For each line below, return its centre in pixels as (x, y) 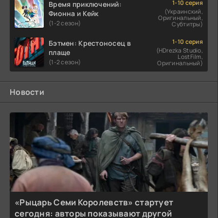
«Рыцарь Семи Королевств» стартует (94, 202)
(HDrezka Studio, (179, 50)
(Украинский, (183, 11)
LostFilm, (190, 56)
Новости (27, 92)
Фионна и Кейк (74, 13)
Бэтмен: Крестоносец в (90, 43)
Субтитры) (187, 24)
